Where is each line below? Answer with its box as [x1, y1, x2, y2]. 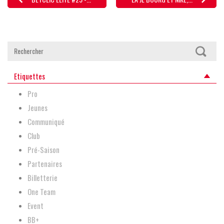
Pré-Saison [27, 143, 59, 155]
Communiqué [27, 115, 64, 127]
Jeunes [27, 101, 47, 113]
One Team [27, 185, 55, 197]
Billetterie [27, 171, 57, 183]
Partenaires [27, 157, 62, 169]
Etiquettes [13, 70, 45, 81]
